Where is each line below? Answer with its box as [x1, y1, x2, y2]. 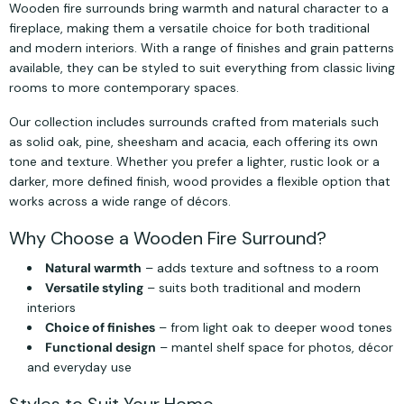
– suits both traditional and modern [143, 280, 361, 297]
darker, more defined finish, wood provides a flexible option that [9, 173, 390, 190]
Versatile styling [45, 280, 143, 297]
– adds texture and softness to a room [142, 260, 379, 277]
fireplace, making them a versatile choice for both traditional [9, 20, 370, 37]
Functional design [45, 339, 156, 356]
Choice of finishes [45, 319, 155, 336]
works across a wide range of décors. [9, 193, 231, 210]
